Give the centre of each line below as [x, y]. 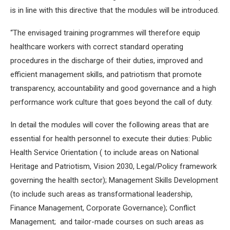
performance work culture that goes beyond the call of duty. [111, 102]
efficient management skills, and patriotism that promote [106, 75]
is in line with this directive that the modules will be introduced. [115, 11]
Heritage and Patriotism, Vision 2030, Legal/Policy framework [113, 167]
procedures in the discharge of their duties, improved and [107, 61]
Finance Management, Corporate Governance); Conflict [103, 208]
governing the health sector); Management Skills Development [114, 180]
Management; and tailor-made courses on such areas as [107, 222]
